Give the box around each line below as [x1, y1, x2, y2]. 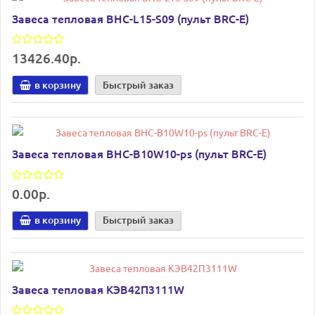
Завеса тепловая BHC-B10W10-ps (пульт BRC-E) [12, 146, 266, 162]
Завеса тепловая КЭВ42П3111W [12, 281, 184, 297]
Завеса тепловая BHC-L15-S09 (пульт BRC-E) [12, 10, 249, 26]
